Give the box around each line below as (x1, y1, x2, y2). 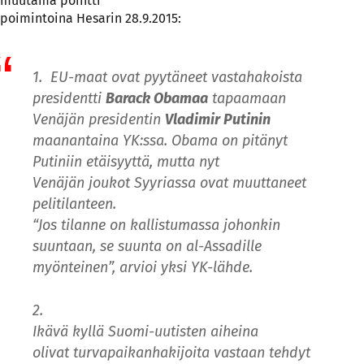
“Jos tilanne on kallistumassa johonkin (32, 215, 280, 234)
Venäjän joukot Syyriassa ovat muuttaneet (32, 173, 306, 192)
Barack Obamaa (106, 89, 208, 107)
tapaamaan (208, 89, 286, 107)
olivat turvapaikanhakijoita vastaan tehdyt (32, 343, 310, 362)
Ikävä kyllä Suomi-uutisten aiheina (32, 322, 258, 340)
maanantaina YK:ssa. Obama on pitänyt (32, 131, 288, 149)
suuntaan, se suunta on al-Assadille (32, 236, 262, 255)
